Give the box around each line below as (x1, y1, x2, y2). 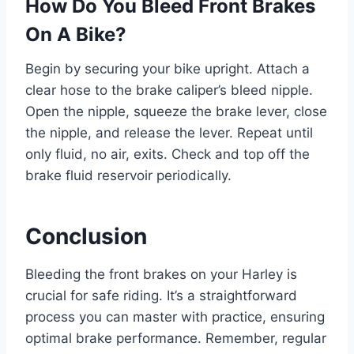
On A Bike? (25, 23, 126, 46)
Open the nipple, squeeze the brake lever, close (25, 104, 327, 119)
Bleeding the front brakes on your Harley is (25, 266, 297, 282)
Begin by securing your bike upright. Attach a (25, 61, 310, 77)
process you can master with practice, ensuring (25, 309, 325, 325)
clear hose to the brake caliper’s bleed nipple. (25, 82, 313, 98)
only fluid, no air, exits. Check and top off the (25, 146, 310, 162)
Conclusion (25, 223, 147, 250)
